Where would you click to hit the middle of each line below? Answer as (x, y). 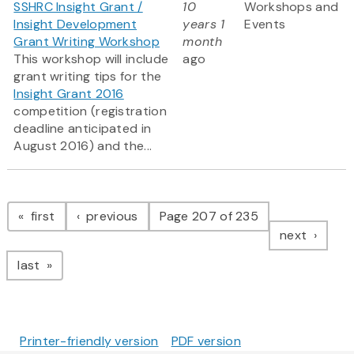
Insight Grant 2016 (69, 94)
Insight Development (75, 24)
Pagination (70, 200)
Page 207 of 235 (209, 217)
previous (110, 217)
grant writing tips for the (88, 77)
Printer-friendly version (89, 341)
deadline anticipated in (83, 129)
